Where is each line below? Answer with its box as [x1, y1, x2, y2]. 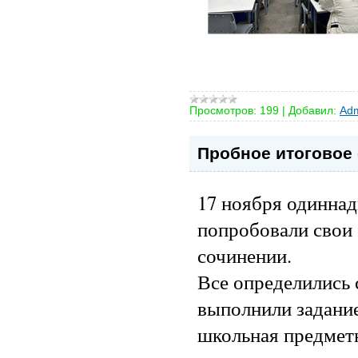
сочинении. [197, 241, 292, 268]
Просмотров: [189, 103, 257, 117]
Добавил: [288, 103, 336, 117]
